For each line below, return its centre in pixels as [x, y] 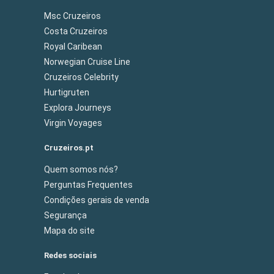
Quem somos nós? [81, 169]
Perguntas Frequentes [88, 184]
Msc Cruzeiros [72, 16]
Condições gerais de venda [97, 200]
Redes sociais [70, 255]
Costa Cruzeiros [76, 31]
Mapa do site [69, 230]
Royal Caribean [73, 46]
